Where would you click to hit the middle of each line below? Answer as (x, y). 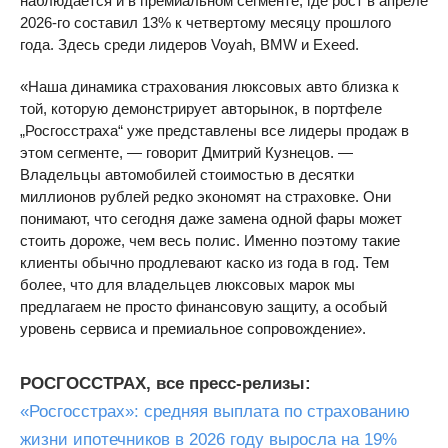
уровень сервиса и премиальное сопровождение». (193, 328)
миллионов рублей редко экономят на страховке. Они (205, 196)
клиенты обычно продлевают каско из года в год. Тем (204, 262)
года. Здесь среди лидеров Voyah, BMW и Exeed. (189, 44)
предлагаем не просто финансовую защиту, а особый (203, 306)
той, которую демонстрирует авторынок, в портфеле (201, 108)
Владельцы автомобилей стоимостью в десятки (187, 174)
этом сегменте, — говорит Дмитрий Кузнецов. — (186, 152)
